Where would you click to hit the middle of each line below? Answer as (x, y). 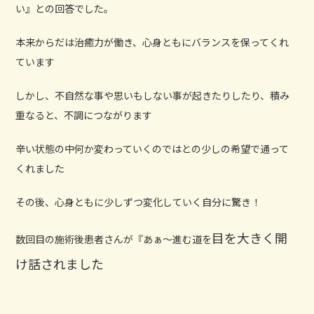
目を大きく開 (250, 237)
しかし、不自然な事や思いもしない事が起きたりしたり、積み (153, 95)
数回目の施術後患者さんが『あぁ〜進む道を (114, 239)
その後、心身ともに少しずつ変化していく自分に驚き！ (138, 202)
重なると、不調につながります (84, 115)
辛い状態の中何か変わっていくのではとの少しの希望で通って (152, 148)
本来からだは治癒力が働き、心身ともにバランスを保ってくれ (152, 42)
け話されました (60, 263)
